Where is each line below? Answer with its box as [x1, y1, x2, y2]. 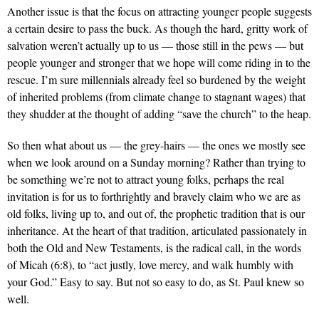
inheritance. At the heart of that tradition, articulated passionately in [7, 223, 307, 239]
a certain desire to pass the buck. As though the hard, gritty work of [7, 21, 308, 36]
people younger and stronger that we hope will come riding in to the [7, 55, 310, 70]
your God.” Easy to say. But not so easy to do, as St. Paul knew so [7, 274, 304, 290]
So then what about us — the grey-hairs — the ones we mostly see [7, 137, 305, 153]
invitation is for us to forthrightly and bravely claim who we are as [7, 189, 300, 204]
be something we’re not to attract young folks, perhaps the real [7, 172, 284, 187]
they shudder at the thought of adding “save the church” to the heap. [7, 106, 311, 122]
